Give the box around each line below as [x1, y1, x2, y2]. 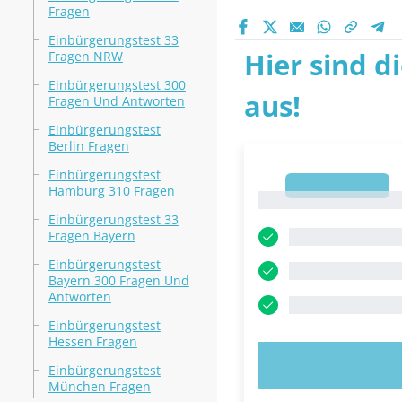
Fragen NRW [48, 48, 123, 65]
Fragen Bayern [48, 227, 135, 244]
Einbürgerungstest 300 [48, 76, 186, 93]
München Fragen [48, 378, 151, 395]
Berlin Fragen [48, 137, 129, 154]
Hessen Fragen [48, 333, 137, 350]
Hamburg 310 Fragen [48, 182, 175, 199]
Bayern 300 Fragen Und [48, 272, 189, 289]
